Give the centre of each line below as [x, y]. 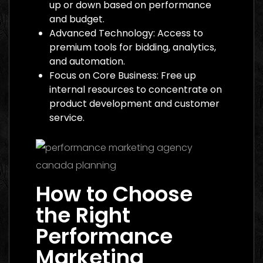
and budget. [77, 19]
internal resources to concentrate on [136, 89]
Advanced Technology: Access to [126, 33]
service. [67, 117]
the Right [83, 215]
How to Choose [114, 194]
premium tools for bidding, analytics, [133, 47]
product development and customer [134, 103]
